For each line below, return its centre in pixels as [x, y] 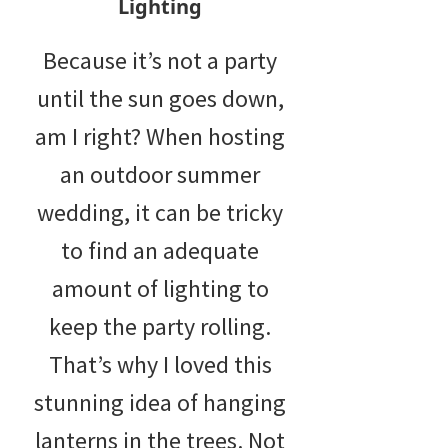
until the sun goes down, [160, 98]
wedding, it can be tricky [160, 212]
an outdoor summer [160, 174]
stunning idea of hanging [160, 402]
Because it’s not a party [160, 60]
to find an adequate [160, 250]
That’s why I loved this [160, 364]
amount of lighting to [160, 288]
